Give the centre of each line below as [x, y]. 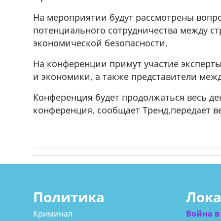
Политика [69, 197]
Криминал [53, 214]
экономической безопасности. [101, 43]
